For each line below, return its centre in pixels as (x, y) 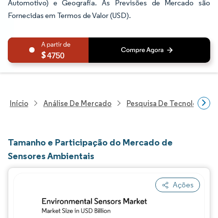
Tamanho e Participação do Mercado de (90, 142)
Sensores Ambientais (51, 156)
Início (19, 103)
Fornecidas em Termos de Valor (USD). (69, 15)
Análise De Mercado (77, 103)
